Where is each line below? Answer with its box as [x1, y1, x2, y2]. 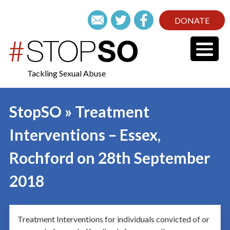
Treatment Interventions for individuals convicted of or [17, 214, 209, 224]
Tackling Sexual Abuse [27, 68, 106, 78]
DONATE [175, 15, 209, 25]
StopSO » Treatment [9, 102, 149, 121]
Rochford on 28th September [9, 148, 210, 167]
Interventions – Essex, [9, 125, 161, 144]
